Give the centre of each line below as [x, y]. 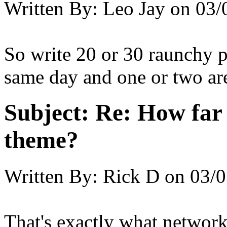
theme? [41, 140]
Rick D [131, 176]
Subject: [47, 113]
